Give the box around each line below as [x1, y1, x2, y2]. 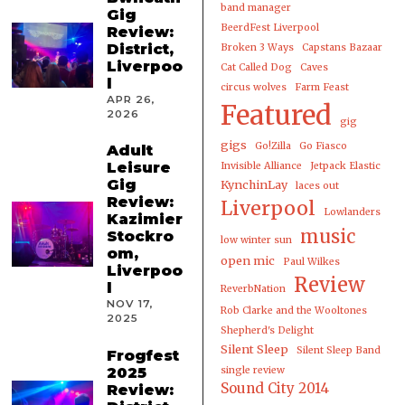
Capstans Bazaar [301, 41, 382, 53]
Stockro [107, 227, 174, 246]
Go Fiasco [298, 139, 347, 152]
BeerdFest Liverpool [220, 21, 319, 33]
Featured [220, 98, 332, 132]
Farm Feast [294, 80, 349, 93]
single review [220, 363, 285, 376]
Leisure [107, 158, 172, 177]
